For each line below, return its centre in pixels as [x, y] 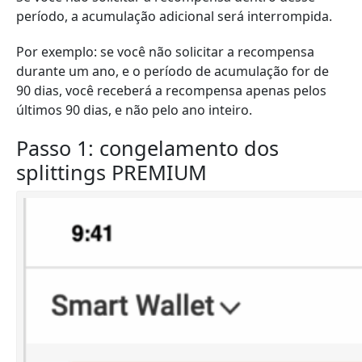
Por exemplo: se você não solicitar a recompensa [165, 52]
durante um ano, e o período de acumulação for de [173, 71]
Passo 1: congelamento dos [147, 148]
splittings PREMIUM [112, 172]
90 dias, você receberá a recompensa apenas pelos [171, 90]
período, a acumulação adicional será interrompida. [174, 16]
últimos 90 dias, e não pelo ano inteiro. [134, 110]
